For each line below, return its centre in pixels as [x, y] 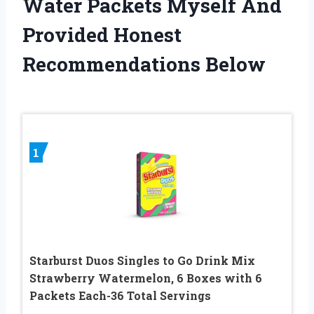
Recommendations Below [144, 64]
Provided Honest [102, 35]
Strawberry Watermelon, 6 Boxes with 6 [146, 278]
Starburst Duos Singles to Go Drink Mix [142, 261]
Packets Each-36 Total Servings [120, 296]
